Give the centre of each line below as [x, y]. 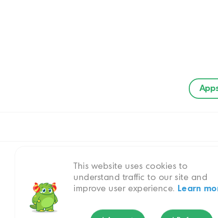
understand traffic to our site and [141, 178]
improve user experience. [126, 189]
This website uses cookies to [131, 166]
